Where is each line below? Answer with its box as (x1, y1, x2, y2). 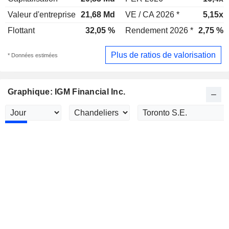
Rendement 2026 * (125, 26, 193, 35)
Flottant (8, 26, 35, 35)
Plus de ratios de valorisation (111, 50, 216, 59)
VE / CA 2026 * (125, 10, 179, 19)
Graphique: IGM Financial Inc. (8, 87, 126, 97)
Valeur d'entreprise (8, 10, 76, 19)
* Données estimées (8, 52, 58, 58)
